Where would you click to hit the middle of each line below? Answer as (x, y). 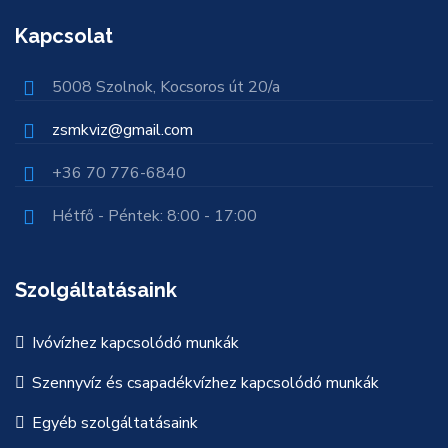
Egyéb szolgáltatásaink (115, 423)
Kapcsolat (64, 36)
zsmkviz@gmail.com (122, 130)
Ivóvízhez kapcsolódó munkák (135, 343)
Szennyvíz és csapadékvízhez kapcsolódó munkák (205, 383)
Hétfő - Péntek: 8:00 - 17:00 (154, 216)
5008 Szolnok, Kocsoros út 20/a (166, 87)
